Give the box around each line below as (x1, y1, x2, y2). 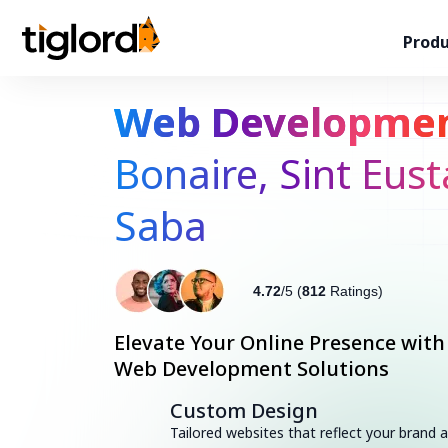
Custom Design (170, 397, 318, 424)
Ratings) (326, 283, 383, 299)
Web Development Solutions (114, 355, 389, 382)
